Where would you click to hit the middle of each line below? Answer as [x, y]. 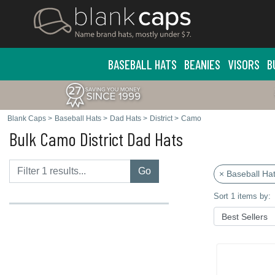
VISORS [243, 64]
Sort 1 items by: [242, 196]
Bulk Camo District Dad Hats [96, 139]
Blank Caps [27, 118]
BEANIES [202, 64]
